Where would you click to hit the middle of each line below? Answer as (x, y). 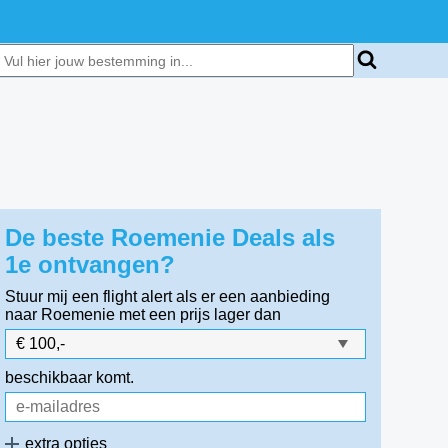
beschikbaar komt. (70, 377)
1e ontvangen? (90, 264)
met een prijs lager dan (200, 314)
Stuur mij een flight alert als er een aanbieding (168, 296)
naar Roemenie (60, 314)
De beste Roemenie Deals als (170, 237)
